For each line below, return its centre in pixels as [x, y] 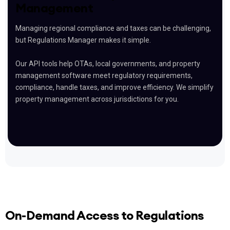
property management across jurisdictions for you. [97, 99]
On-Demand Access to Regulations [104, 215]
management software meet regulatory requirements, [104, 75]
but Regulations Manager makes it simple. [83, 40]
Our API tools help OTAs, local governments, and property [108, 63]
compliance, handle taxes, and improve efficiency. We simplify [114, 87]
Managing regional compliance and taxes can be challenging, [113, 28]
